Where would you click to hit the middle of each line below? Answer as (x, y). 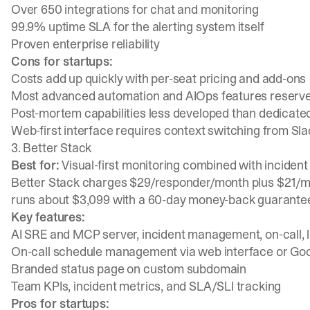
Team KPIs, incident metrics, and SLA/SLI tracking (146, 286)
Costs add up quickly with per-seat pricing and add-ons (159, 79)
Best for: (35, 165)
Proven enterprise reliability (85, 44)
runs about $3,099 (61, 200)
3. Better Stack (52, 148)
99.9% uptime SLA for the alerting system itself (138, 27)
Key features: (48, 217)
